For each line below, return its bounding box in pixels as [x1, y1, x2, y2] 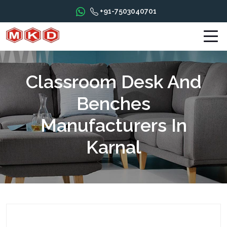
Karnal [86, 136, 141, 158]
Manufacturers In [40, 115, 187, 136]
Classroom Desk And [25, 71, 202, 92]
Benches [77, 93, 150, 114]
